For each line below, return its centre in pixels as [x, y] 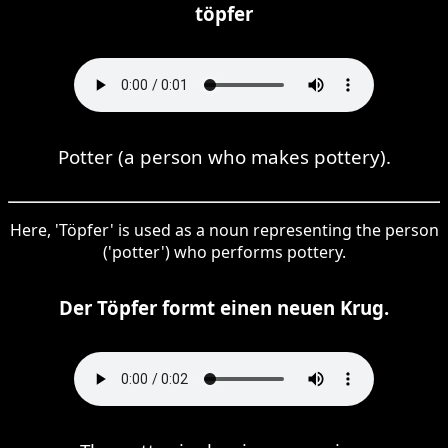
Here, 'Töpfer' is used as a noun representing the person [224, 229]
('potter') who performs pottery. [224, 251]
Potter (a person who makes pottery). [224, 156]
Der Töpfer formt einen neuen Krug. [224, 307]
